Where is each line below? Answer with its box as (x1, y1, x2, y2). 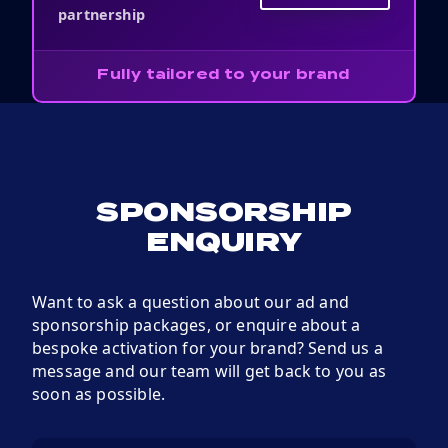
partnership (58, 4, 145, 24)
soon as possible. (32, 382, 166, 405)
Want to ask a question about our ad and (32, 290, 350, 313)
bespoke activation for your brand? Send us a (32, 336, 383, 359)
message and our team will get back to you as (32, 359, 386, 382)
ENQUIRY (146, 230, 302, 257)
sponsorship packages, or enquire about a (32, 313, 361, 336)
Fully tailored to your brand (97, 69, 351, 83)
